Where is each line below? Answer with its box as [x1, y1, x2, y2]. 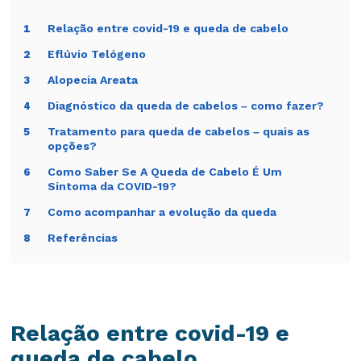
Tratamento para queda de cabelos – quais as [48, 125, 310, 139]
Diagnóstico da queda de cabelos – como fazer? [48, 99, 325, 113]
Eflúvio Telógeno [48, 48, 147, 61]
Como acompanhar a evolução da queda [48, 205, 277, 219]
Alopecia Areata [48, 73, 139, 87]
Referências [48, 231, 118, 245]
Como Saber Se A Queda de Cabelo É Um [48, 165, 283, 179]
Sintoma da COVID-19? [48, 180, 177, 193]
